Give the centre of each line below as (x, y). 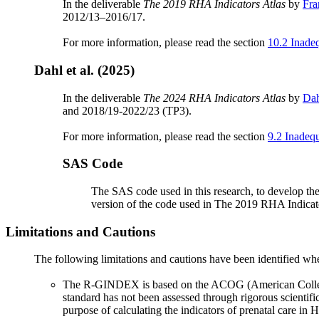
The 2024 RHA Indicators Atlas (214, 98)
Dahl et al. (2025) (84, 70)
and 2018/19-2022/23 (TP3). (127, 110)
